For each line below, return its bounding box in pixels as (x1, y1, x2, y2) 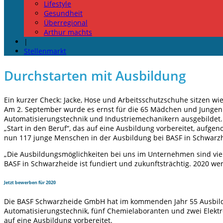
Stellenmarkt (24, 46, 66, 56)
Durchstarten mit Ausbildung (4, 66, 186, 85)
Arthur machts (44, 27, 92, 37)
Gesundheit (44, 8, 83, 18)
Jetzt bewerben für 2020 (4, 179, 56, 186)
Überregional (44, 18, 88, 27)
